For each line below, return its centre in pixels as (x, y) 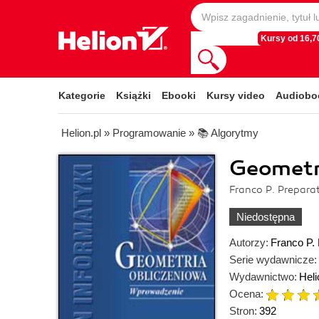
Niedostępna (266, 217)
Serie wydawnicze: (273, 260)
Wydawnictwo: (263, 277)
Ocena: (246, 294)
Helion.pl (81, 133)
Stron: (243, 311)
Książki (134, 95)
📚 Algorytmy (228, 133)
